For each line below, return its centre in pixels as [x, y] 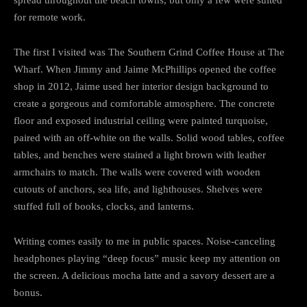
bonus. [28, 292]
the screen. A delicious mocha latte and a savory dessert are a [144, 275]
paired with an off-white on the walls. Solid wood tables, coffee [149, 137]
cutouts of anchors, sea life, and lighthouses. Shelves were [138, 189]
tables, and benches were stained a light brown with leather [140, 155]
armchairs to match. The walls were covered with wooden [137, 172]
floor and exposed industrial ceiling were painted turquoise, [141, 120]
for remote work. [50, 17]
